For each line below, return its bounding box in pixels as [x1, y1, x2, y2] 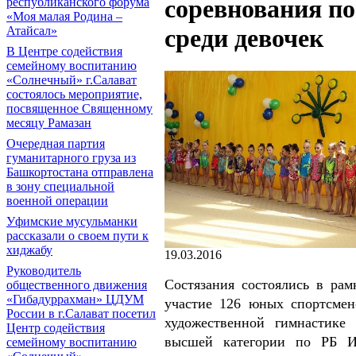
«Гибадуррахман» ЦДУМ [6, 292, 144, 306]
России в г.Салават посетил [6, 307, 156, 320]
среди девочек [164, 24, 323, 53]
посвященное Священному [6, 102, 153, 115]
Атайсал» [6, 24, 57, 37]
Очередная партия [6, 137, 105, 150]
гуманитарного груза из [6, 151, 136, 164]
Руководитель [6, 264, 81, 277]
